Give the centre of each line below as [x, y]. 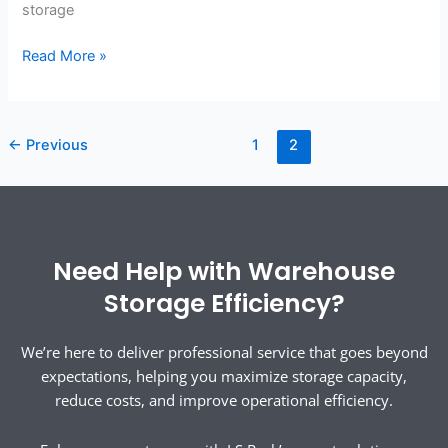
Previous [54, 145]
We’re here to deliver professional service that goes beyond [224, 352]
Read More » [65, 55]
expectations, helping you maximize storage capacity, [224, 376]
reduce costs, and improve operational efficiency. [224, 400]
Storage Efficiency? [224, 304]
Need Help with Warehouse [224, 272]
